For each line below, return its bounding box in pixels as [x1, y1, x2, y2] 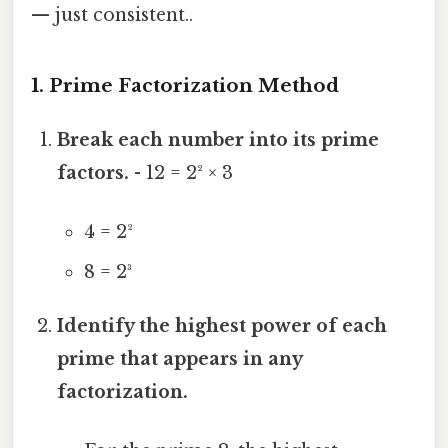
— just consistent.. [31, 3, 193, 26]
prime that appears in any [57, 347, 303, 370]
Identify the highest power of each [57, 314, 388, 337]
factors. [57, 161, 130, 184]
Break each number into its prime [57, 128, 380, 151]
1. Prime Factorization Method [31, 73, 339, 97]
